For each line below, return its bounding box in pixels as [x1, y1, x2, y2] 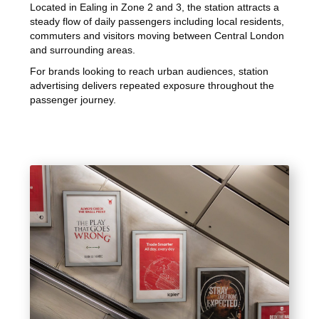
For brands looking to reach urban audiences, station [30, 66, 269, 78]
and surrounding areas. [30, 44, 136, 56]
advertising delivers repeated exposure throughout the [30, 80, 275, 92]
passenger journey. [30, 94, 117, 106]
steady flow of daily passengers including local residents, [30, 16, 285, 28]
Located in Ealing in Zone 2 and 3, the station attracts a [30, 1, 280, 14]
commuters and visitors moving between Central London [30, 30, 285, 42]
